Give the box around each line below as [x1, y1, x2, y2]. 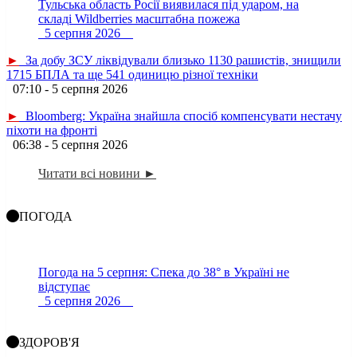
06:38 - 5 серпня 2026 [6, 137, 140, 151]
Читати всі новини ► [38, 166, 156, 180]
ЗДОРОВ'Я [19, 335, 80, 349]
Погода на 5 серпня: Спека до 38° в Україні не [38, 265, 289, 279]
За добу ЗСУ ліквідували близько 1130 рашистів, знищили [19, 53, 341, 67]
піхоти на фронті [6, 123, 97, 137]
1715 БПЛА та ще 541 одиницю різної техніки [6, 67, 258, 81]
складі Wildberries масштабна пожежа [38, 11, 240, 25]
